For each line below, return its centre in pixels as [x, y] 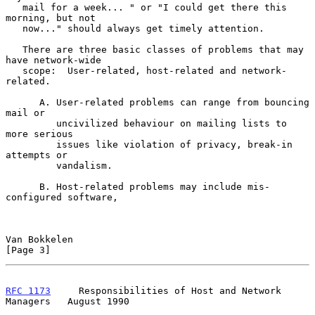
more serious [39, 134]
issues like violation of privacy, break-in [31, 144]
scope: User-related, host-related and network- [14, 70]
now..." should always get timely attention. [14, 28]
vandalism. [31, 165]
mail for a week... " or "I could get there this [14, 7]
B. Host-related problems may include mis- [22, 186]
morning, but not [51, 18]
